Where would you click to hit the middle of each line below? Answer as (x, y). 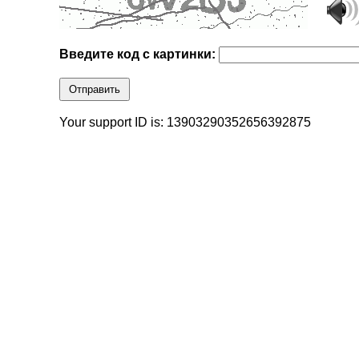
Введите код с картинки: (139, 54)
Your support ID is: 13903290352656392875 (186, 123)
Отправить (95, 90)
